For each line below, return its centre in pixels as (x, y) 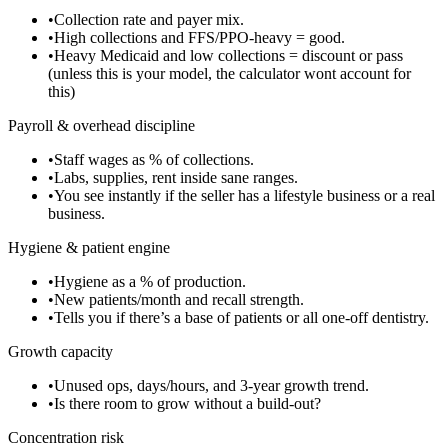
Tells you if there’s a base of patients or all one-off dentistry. (241, 317)
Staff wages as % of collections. (154, 159)
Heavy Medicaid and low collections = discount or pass (228, 55)
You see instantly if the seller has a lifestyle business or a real (244, 195)
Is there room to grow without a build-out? (187, 403)
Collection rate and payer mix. (149, 19)
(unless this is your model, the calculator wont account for (229, 73)
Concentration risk (66, 437)
